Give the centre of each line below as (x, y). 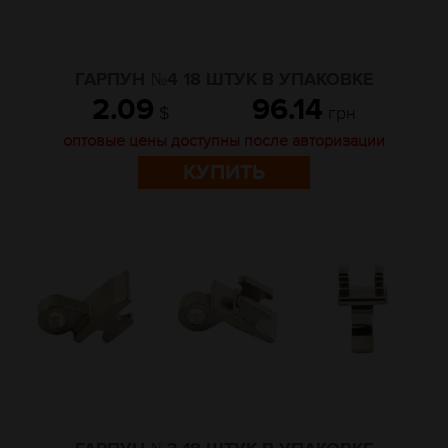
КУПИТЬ (224, 172)
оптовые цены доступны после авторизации (224, 141)
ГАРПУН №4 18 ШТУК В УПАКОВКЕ (224, 80)
